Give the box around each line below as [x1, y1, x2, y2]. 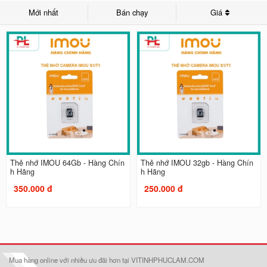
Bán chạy [116, 6, 148, 18]
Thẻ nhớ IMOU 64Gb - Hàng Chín [10, 157, 125, 169]
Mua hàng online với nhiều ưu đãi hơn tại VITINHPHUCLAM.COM [8, 255, 204, 265]
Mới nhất [29, 6, 59, 18]
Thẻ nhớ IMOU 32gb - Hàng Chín [141, 157, 253, 169]
